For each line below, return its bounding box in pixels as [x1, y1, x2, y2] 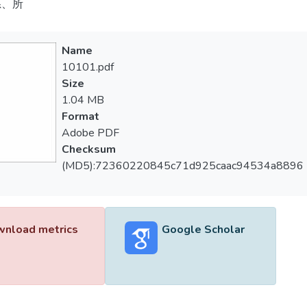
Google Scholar [161, 222, 245, 237]
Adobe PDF [61, 125, 119, 140]
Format [61, 109, 99, 124]
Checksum [61, 142, 116, 157]
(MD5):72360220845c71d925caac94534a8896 [61, 158, 304, 173]
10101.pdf [61, 60, 114, 75]
